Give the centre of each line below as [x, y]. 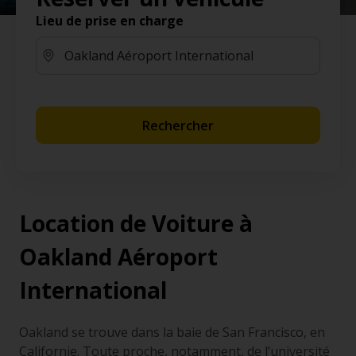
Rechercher [178, 125]
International [93, 290]
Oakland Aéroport [118, 257]
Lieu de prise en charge [110, 21]
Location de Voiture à [136, 223]
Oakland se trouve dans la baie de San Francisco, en [172, 332]
